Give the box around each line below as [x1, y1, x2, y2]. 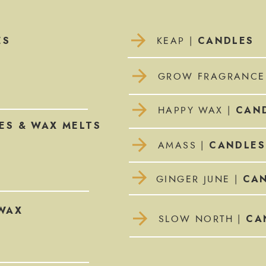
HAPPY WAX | [158, 106, 236, 115]
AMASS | [158, 141, 210, 150]
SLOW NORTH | [159, 214, 246, 224]
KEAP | [157, 36, 198, 46]
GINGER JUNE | [156, 175, 239, 184]
